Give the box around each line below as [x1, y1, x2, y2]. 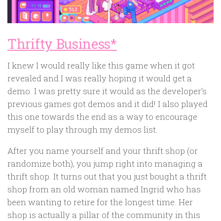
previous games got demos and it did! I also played [7, 98, 208, 110]
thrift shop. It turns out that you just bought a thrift [7, 170, 207, 182]
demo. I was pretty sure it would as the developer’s [7, 85, 207, 97]
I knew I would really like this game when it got [7, 60, 195, 71]
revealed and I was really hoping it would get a [7, 73, 192, 84]
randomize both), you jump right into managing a [7, 157, 203, 169]
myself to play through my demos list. [7, 124, 158, 135]
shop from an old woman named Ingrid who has [7, 183, 201, 195]
